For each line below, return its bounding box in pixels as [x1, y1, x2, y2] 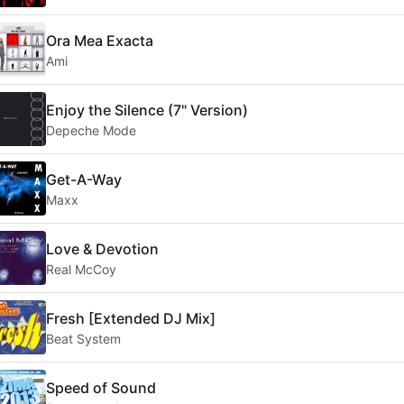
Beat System [46, 330, 121, 346]
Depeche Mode [46, 122, 136, 138]
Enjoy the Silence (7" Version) [46, 100, 248, 119]
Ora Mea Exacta [46, 31, 153, 50]
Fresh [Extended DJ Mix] [46, 308, 216, 327]
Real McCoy [46, 261, 116, 277]
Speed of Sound [46, 378, 156, 397]
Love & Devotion [46, 239, 159, 258]
